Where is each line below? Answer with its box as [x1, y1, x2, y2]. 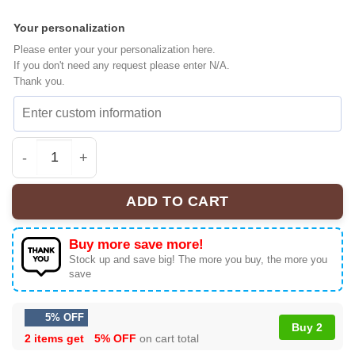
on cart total [136, 331, 199, 345]
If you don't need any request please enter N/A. [13, 59, 230, 71]
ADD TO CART [126, 193, 229, 210]
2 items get [25, 331, 87, 345]
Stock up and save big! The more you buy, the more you [69, 253, 327, 265]
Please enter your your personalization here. [13, 43, 216, 55]
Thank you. [13, 74, 65, 87]
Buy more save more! [69, 236, 204, 252]
